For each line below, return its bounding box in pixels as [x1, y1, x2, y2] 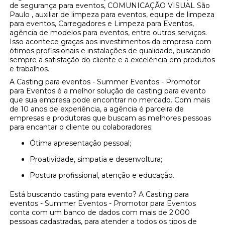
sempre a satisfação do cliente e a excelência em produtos [10, 55, 215, 65]
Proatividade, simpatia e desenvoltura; [35, 155, 163, 164]
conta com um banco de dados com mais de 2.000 [10, 208, 190, 217]
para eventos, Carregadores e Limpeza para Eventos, [10, 19, 194, 29]
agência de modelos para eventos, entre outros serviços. [10, 28, 207, 38]
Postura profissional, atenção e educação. [35, 171, 175, 180]
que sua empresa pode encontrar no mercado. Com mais [10, 95, 210, 105]
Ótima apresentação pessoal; [36, 139, 132, 148]
